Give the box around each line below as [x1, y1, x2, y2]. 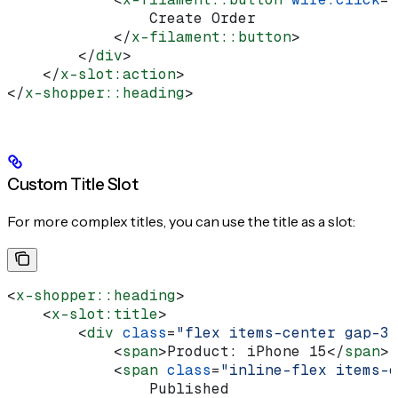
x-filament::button [131, 28, 291, 47]
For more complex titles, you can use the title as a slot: [7, 212, 355, 231]
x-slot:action [60, 65, 176, 84]
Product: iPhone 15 [167, 342, 327, 362]
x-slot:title [52, 305, 158, 324]
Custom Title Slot [7, 174, 139, 195]
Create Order [7, 9, 256, 28]
